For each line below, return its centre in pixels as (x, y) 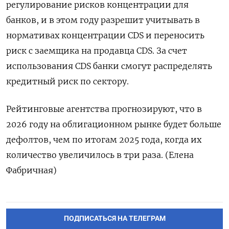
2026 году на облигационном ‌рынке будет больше (114, 124)
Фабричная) (31, 170)
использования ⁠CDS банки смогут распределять (109, 66)
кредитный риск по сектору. (67, 81)
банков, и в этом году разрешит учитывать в (103, 20)
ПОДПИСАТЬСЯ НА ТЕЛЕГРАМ (114, 218)
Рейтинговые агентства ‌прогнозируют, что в (104, 109)
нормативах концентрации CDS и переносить (105, 35)
